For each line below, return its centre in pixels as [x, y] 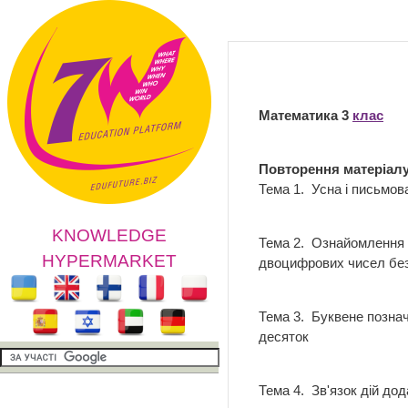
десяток [291, 337]
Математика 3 [306, 115]
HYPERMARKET [109, 261]
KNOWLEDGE [109, 235]
